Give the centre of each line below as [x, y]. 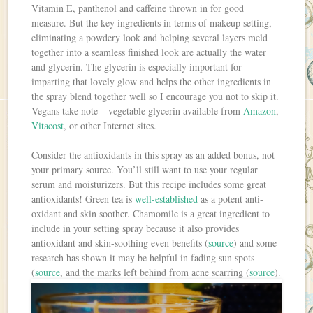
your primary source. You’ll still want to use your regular [145, 169]
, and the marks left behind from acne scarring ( [155, 272]
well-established [167, 198]
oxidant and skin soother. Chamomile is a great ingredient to [151, 213]
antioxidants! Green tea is [83, 198]
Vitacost [48, 125]
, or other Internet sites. [110, 125]
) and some [255, 242]
